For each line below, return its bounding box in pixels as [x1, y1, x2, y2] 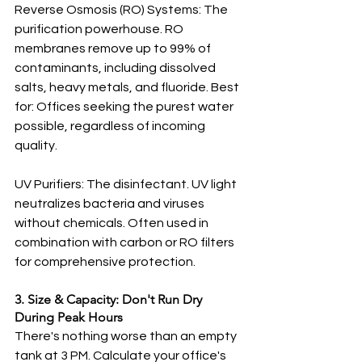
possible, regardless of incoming [15, 120, 208, 133]
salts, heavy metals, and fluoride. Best [15, 81, 242, 94]
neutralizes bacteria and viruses [15, 197, 207, 210]
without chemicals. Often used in [15, 217, 211, 229]
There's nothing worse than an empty [15, 330, 239, 343]
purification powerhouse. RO [15, 23, 186, 36]
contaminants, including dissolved [15, 61, 218, 74]
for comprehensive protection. [15, 255, 196, 268]
